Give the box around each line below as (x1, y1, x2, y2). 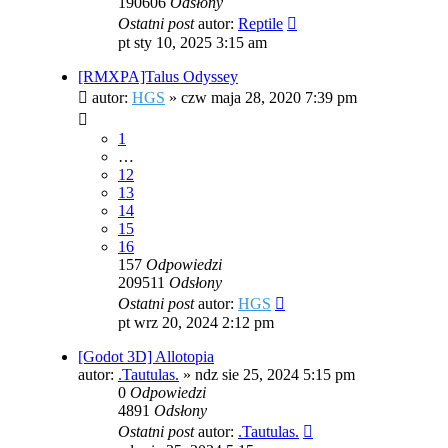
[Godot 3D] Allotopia (78, 348, 214, 366)
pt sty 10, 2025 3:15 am (118, 34, 267, 52)
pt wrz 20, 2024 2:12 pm (118, 314, 274, 332)
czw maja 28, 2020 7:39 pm (181, 89, 357, 107)
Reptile (238, 15, 283, 33)
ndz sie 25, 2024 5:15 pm (195, 366, 355, 384)
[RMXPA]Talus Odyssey (78, 68, 238, 86)
